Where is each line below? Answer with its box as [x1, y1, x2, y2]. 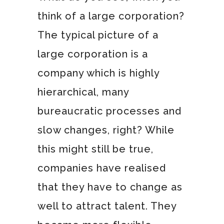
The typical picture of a [37, 28, 158, 41]
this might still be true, [37, 142, 153, 155]
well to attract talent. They [37, 199, 176, 212]
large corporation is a [37, 47, 148, 60]
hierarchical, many [37, 85, 129, 98]
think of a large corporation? [37, 9, 184, 22]
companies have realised [37, 161, 166, 174]
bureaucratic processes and [37, 104, 181, 117]
